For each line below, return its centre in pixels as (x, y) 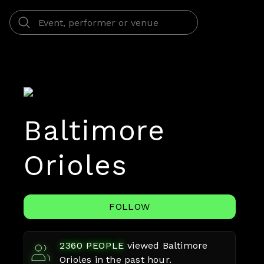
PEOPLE (104, 245)
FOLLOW (130, 207)
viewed (145, 245)
